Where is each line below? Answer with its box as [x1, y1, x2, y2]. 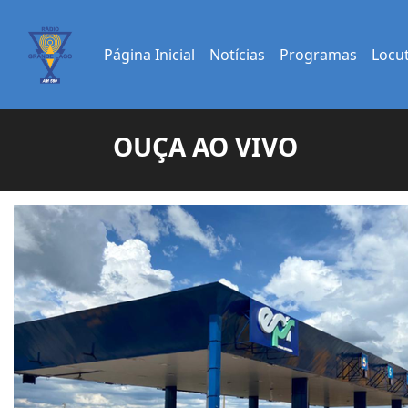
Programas [280, 45, 357, 65]
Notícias [209, 45, 265, 65]
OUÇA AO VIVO [113, 128, 298, 164]
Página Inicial [104, 45, 195, 65]
